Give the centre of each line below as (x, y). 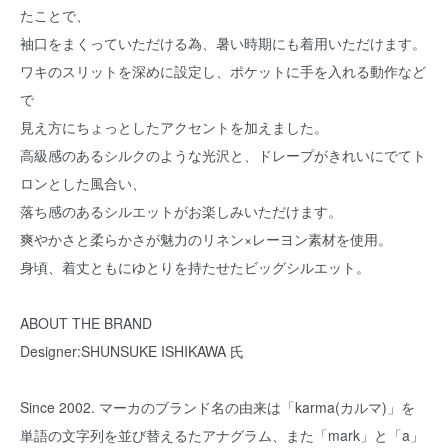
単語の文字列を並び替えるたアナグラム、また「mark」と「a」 (222, 435)
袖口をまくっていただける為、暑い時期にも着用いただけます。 (223, 43)
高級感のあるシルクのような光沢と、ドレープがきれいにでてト (223, 155)
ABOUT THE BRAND (86, 323)
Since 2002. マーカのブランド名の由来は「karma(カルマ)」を (217, 407)
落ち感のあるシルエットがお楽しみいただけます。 (181, 211)
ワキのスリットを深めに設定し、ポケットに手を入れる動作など (223, 71)
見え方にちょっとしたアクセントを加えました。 (174, 127)
